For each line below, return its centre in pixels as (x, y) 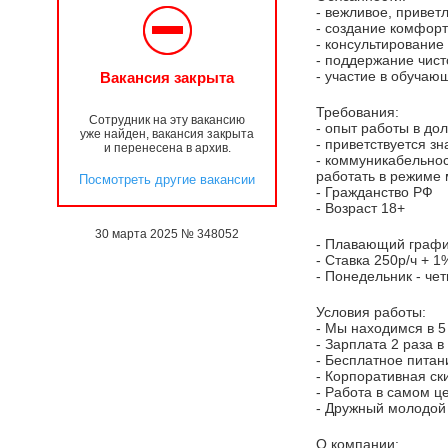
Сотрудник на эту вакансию (167, 120)
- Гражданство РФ (374, 192)
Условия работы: (371, 312)
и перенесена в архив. (167, 148)
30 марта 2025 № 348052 (167, 234)
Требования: (357, 112)
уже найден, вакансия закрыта (167, 134)
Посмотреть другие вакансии (167, 179)
